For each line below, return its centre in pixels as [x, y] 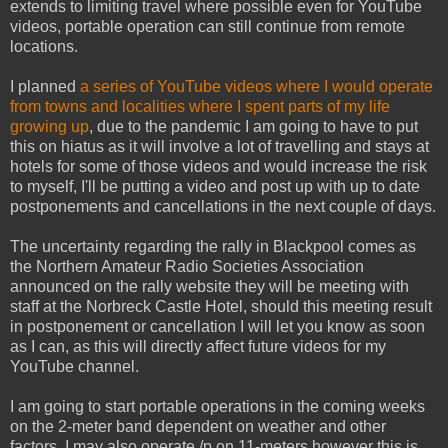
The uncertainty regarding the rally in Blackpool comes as [213, 246]
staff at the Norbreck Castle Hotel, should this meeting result [221, 306]
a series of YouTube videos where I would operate [256, 86]
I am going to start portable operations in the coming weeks [217, 406]
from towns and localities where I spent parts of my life [200, 106]
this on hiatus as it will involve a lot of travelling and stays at [219, 146]
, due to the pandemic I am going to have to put [253, 126]
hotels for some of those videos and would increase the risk [218, 166]
